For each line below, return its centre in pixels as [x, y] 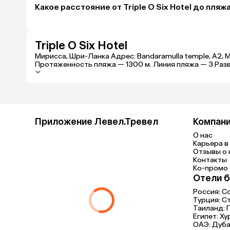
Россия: [207, 192]
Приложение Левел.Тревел [97, 122]
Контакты [210, 160]
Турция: [207, 200]
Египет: [206, 216]
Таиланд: [210, 208]
